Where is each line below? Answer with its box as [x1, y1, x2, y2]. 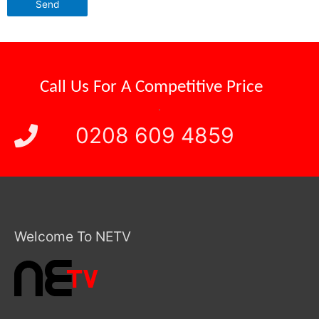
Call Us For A [40, 79, 135, 97]
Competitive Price [135, 79, 263, 97]
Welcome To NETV [14, 228, 131, 246]
